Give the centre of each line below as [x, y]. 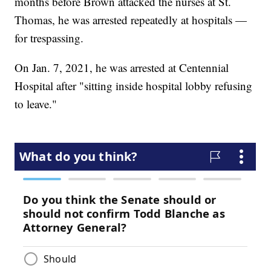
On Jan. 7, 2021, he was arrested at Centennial [122, 67]
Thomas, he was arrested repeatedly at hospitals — [131, 19]
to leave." [36, 103]
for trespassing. [49, 38]
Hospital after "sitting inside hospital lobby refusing [134, 85]
